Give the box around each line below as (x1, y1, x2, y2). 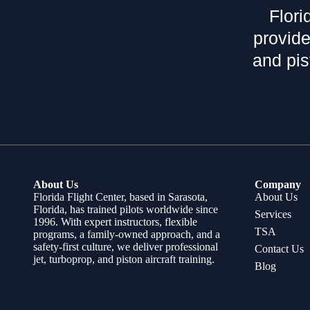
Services (255, 208, 291, 220)
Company (255, 179, 301, 190)
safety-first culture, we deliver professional (33, 241, 218, 253)
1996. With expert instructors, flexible (33, 216, 197, 228)
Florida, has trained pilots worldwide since (33, 203, 218, 215)
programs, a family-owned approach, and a (33, 228, 220, 240)
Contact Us (255, 243, 304, 255)
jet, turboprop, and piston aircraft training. (33, 253, 215, 265)
